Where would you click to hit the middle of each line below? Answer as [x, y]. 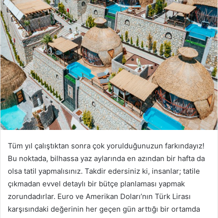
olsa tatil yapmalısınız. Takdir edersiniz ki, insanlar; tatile [104, 171]
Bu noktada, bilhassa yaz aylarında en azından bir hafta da [106, 159]
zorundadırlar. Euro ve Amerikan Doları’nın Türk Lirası [99, 197]
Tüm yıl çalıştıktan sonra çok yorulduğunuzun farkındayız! [106, 146]
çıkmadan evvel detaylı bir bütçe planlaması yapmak [96, 184]
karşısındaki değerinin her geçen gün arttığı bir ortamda [104, 209]
